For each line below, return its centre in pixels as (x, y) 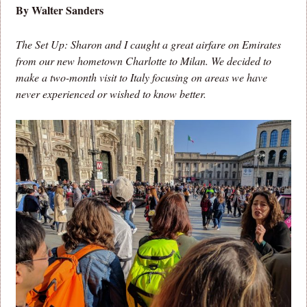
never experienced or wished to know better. (111, 94)
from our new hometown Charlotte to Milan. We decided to (144, 61)
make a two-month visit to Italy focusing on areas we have (142, 77)
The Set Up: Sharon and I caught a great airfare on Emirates (149, 45)
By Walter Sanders (60, 10)
